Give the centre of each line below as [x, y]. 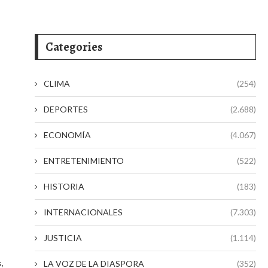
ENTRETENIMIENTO [84, 161]
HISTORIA [64, 186]
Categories [74, 47]
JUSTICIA [63, 238]
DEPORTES [66, 109]
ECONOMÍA [67, 135]
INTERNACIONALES [83, 212]
